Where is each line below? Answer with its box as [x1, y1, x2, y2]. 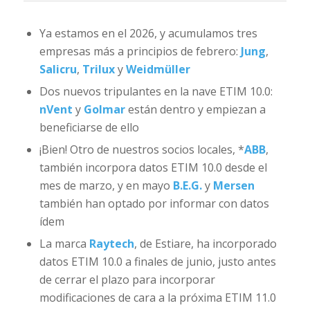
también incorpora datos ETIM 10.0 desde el [39, 159, 267, 175]
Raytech [89, 235, 134, 251]
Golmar [83, 101, 125, 117]
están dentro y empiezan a [125, 101, 266, 117]
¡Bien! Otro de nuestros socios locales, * [39, 141, 244, 157]
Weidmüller [125, 61, 190, 77]
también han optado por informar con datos [39, 195, 269, 211]
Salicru [39, 61, 77, 77]
